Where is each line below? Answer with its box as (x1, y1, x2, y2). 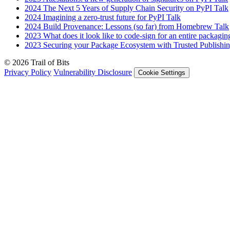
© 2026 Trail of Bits (4, 57, 69, 67)
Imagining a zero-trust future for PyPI (43, 12, 164, 22)
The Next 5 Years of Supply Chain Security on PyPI (43, 3, 212, 12)
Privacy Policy (4, 67, 51, 76)
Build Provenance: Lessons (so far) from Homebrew (43, 22, 213, 31)
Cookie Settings (138, 68, 185, 76)
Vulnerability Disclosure (53, 67, 132, 76)
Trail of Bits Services (4, 114, 114, 128)
